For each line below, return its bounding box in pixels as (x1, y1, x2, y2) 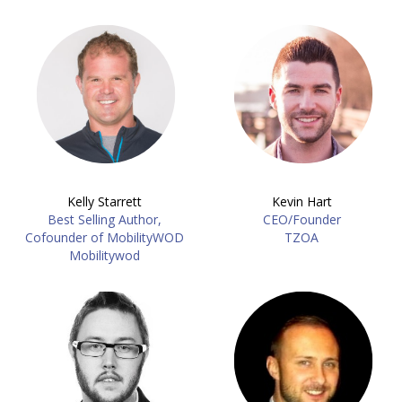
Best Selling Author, (47, 211, 162, 228)
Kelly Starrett (66, 193, 142, 210)
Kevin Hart (271, 193, 332, 210)
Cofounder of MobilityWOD (24, 229, 184, 246)
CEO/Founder (262, 211, 341, 228)
